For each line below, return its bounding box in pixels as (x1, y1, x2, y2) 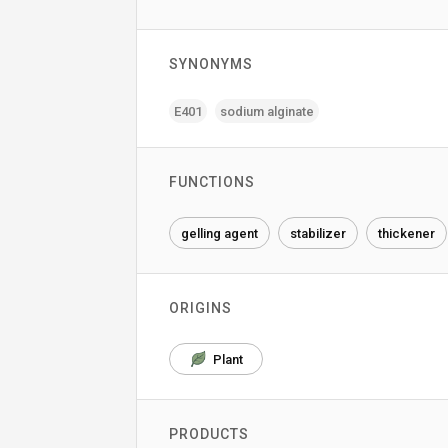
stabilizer (290, 225, 346, 241)
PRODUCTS (169, 426, 249, 442)
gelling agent (181, 225, 258, 241)
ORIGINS (169, 300, 232, 316)
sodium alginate (220, 103, 314, 119)
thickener (378, 225, 435, 241)
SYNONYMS (169, 56, 253, 72)
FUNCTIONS (169, 174, 255, 190)
